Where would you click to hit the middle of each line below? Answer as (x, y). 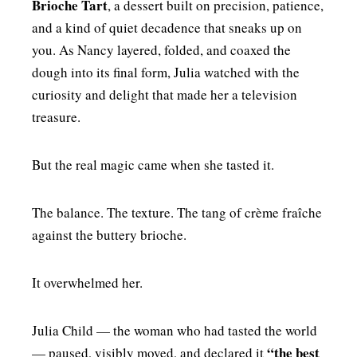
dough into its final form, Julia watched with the (166, 72)
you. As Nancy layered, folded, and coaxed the (161, 49)
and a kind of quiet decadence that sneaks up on (167, 27)
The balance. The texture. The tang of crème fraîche (177, 212)
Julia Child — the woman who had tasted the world (175, 330)
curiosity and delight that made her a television (165, 94)
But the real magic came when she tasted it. (153, 164)
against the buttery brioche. (109, 234)
